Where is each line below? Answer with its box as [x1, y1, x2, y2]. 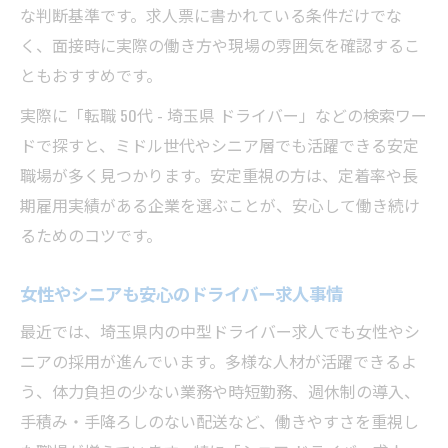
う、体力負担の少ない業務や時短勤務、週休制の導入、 [20, 379, 420, 403]
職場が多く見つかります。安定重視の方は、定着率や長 [20, 163, 418, 187]
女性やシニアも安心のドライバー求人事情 [20, 280, 343, 306]
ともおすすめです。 [20, 63, 162, 87]
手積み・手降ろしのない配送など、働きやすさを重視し [20, 409, 419, 433]
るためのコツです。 [20, 223, 162, 247]
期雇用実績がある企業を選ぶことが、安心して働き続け [20, 193, 420, 217]
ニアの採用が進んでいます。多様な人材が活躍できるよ [20, 349, 417, 373]
